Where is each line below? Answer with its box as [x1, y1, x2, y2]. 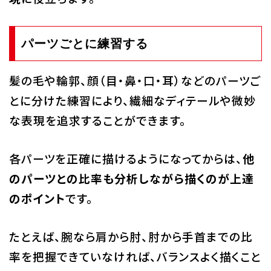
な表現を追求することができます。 [8, 112, 186, 129]
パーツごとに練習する [21, 37, 148, 51]
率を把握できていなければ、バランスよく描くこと [8, 248, 261, 265]
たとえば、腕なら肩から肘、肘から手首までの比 [8, 228, 253, 245]
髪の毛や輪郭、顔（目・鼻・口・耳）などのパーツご [8, 72, 261, 89]
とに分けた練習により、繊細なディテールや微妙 [8, 92, 256, 109]
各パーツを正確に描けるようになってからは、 [8, 150, 243, 167]
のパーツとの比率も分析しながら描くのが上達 [8, 170, 254, 187]
